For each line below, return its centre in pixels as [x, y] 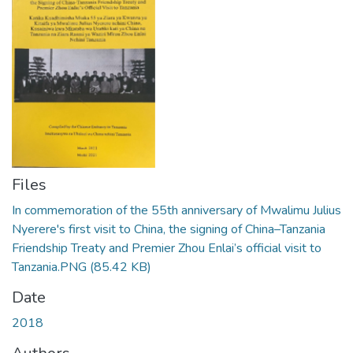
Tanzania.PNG [51, 267]
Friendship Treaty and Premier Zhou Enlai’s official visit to [167, 248]
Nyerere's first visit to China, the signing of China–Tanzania [169, 229]
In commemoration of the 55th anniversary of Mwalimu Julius [176, 210]
